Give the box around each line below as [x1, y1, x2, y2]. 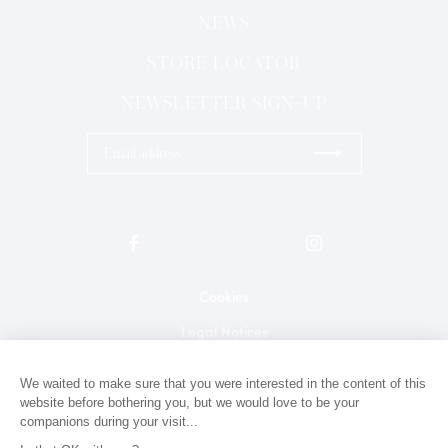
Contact [198, 396, 250, 412]
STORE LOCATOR [147, 52, 301, 73]
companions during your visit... [20, 413, 202, 429]
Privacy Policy [179, 361, 269, 377]
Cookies [199, 291, 249, 307]
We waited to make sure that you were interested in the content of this [20, 375, 426, 391]
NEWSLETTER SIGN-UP [121, 92, 327, 113]
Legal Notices [180, 326, 268, 342]
